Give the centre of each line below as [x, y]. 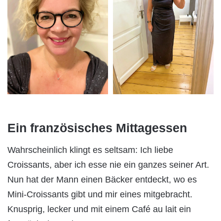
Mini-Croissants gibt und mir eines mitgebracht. [100, 195]
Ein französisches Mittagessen [97, 128]
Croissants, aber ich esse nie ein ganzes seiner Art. [108, 165]
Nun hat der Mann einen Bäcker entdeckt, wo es [102, 180]
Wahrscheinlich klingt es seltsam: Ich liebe [90, 150]
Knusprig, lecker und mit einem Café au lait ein [99, 209]
